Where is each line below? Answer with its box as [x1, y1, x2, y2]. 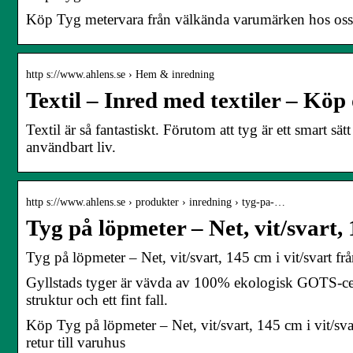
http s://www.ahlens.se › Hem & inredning [26, 68, 214, 80]
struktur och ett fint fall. [26, 291, 168, 308]
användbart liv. [26, 138, 116, 155]
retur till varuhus [26, 333, 125, 351]
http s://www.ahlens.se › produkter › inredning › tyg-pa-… [26, 195, 285, 208]
